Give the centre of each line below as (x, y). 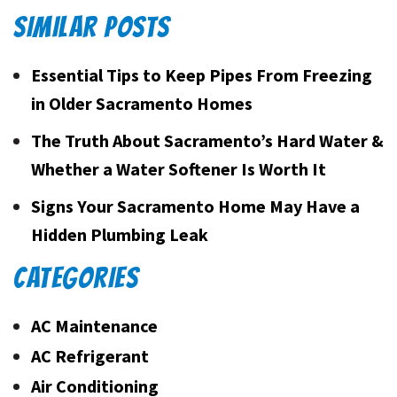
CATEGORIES (76, 279)
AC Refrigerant (90, 356)
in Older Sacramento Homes (142, 104)
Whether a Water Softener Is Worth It (179, 169)
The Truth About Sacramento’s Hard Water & (207, 141)
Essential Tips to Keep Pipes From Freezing (202, 75)
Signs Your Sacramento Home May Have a (195, 206)
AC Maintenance (94, 326)
